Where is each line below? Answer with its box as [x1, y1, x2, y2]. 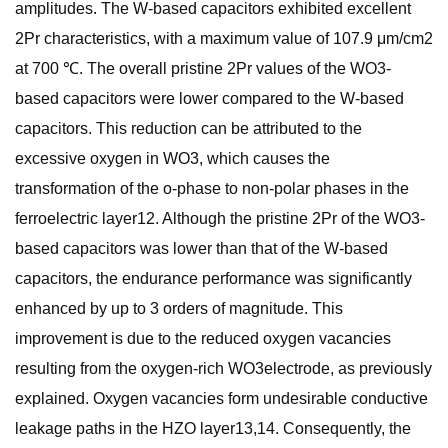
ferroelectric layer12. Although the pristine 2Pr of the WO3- [15, 210, 425, 227]
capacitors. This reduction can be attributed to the [15, 120, 362, 137]
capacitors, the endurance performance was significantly [15, 270, 412, 287]
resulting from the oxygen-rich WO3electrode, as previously [15, 360, 432, 377]
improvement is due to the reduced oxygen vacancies [15, 330, 391, 347]
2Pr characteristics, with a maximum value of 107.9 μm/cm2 [15, 30, 433, 47]
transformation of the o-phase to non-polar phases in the [15, 180, 409, 197]
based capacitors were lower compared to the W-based [15, 90, 404, 107]
